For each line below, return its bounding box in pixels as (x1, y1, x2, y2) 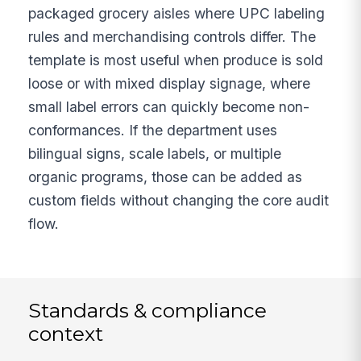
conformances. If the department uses (28, 121, 278, 139)
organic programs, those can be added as (28, 168, 303, 185)
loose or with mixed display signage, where (28, 74, 311, 92)
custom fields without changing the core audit (28, 191, 330, 209)
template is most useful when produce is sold (28, 51, 324, 68)
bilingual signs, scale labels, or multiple (28, 144, 282, 162)
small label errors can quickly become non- (28, 98, 310, 115)
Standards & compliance (28, 297, 268, 322)
